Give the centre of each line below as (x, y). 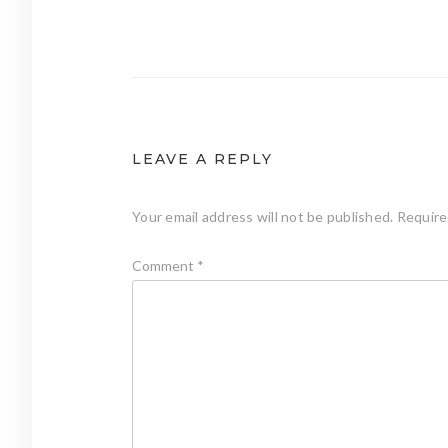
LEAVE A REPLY (202, 158)
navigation (190, 57)
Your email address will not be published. (263, 216)
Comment (164, 265)
